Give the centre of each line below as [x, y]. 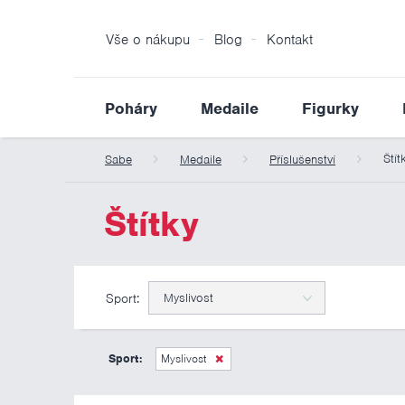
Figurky [330, 108]
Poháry [131, 108]
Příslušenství [302, 160]
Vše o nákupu [148, 40]
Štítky [151, 224]
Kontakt [290, 40]
